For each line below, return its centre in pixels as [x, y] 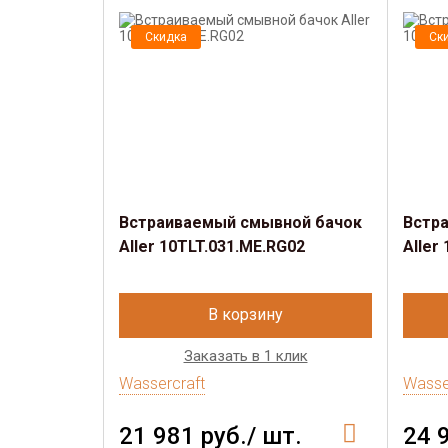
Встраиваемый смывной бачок [240, 222]
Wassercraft [162, 383]
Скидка [166, 37]
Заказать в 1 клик [245, 356]
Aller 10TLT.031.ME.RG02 [212, 246]
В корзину [245, 314]
